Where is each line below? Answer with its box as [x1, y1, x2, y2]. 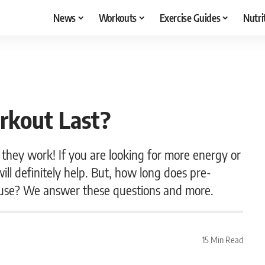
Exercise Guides [159, 11, 221, 24]
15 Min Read [202, 234, 243, 245]
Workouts [98, 11, 137, 24]
